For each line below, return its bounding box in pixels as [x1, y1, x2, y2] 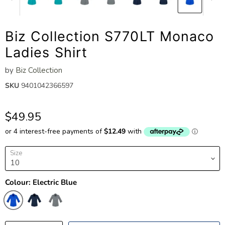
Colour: [5, 177, 33, 188]
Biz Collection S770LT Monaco [5, 28, 214, 45]
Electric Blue [33, 177, 77, 188]
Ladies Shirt [5, 44, 87, 61]
